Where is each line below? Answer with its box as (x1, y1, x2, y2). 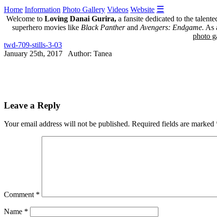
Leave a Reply (4, 100, 61, 110)
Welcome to (6, 15, 45, 23)
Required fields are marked (132, 120, 216, 128)
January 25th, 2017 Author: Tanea (4, 49, 116, 58)
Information (25, 5, 61, 14)
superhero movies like (12, 23, 81, 31)
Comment (4, 190, 36, 199)
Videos (107, 5, 128, 14)
